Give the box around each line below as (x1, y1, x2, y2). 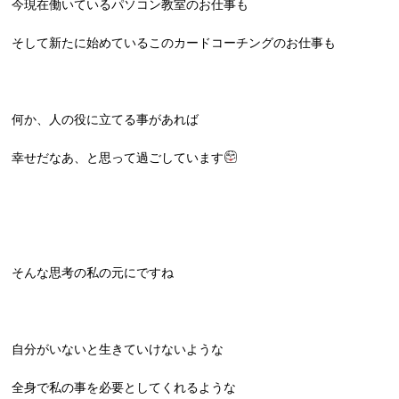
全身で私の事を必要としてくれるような (12, 380, 237, 395)
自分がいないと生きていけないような (12, 342, 224, 356)
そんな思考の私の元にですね (12, 265, 175, 280)
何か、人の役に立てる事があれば (12, 112, 199, 126)
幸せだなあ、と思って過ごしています (12, 151, 224, 165)
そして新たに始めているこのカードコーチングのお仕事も (12, 36, 337, 50)
